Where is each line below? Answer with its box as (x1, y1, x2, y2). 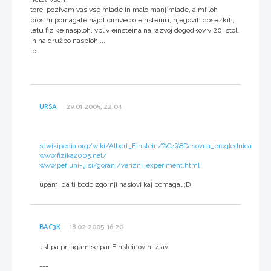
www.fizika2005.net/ (39, 151, 107, 160)
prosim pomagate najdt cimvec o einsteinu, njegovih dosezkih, (30, 15, 235, 24)
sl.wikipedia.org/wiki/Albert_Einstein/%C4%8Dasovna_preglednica (39, 141, 252, 150)
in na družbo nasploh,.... (30, 36, 107, 45)
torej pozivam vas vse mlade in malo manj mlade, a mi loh (30, 5, 218, 14)
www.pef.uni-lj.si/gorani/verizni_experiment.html (39, 160, 200, 169)
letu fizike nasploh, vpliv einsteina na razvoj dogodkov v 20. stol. (30, 25, 239, 34)
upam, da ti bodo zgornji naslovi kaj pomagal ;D (39, 180, 191, 189)
